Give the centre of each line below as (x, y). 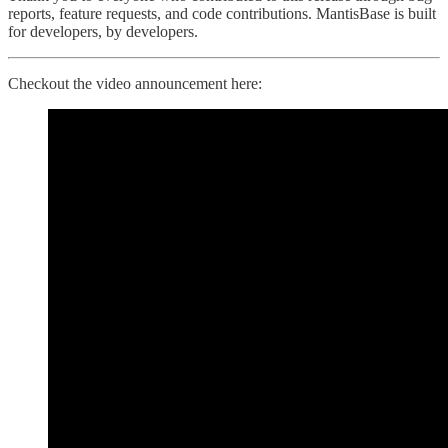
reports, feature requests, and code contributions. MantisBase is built (222, 14)
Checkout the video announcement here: (135, 84)
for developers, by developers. (103, 32)
